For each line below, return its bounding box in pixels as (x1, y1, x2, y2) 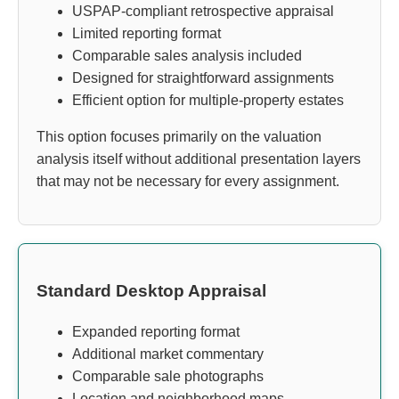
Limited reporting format (72, 25, 221, 41)
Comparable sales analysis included (72, 47, 302, 63)
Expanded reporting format (72, 324, 240, 340)
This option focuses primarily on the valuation (37, 128, 322, 144)
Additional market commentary (72, 346, 264, 362)
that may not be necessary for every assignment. (37, 173, 339, 189)
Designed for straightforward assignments (72, 69, 334, 85)
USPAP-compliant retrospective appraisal (72, 3, 334, 19)
